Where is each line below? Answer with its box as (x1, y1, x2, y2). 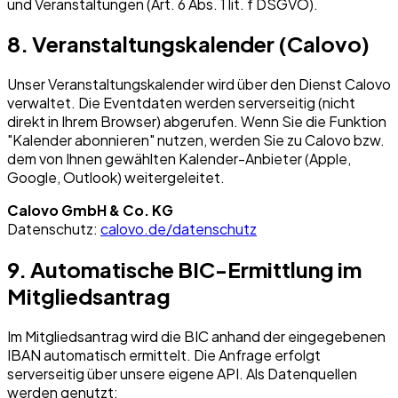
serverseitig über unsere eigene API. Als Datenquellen (7, 364, 357, 384)
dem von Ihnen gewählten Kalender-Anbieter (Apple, (7, 149, 351, 169)
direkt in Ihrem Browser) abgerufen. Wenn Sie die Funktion (7, 112, 386, 131)
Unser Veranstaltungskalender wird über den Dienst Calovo (7, 75, 391, 94)
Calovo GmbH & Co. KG (7, 201, 173, 220)
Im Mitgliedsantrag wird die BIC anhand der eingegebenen (7, 327, 386, 346)
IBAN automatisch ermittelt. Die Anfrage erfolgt (7, 346, 321, 365)
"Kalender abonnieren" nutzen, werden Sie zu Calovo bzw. (7, 131, 385, 150)
